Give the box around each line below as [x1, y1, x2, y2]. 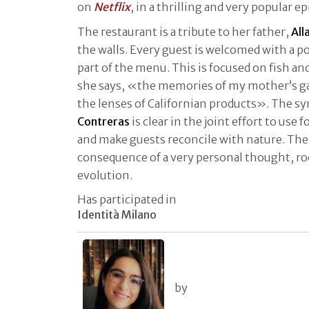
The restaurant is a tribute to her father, [77, 24, 291, 39]
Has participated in [77, 192, 177, 206]
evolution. [77, 168, 132, 182]
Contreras [77, 114, 130, 128]
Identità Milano [77, 207, 157, 221]
